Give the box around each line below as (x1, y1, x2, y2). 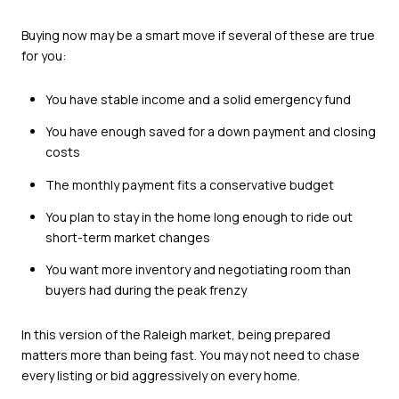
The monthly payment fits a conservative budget (45, 175, 334, 193)
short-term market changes (45, 229, 210, 247)
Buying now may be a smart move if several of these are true (21, 26, 375, 44)
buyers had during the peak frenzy (45, 281, 247, 299)
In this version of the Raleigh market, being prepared (21, 326, 330, 344)
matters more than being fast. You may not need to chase (21, 346, 360, 364)
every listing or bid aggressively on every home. (21, 367, 300, 385)
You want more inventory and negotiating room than (45, 261, 351, 279)
